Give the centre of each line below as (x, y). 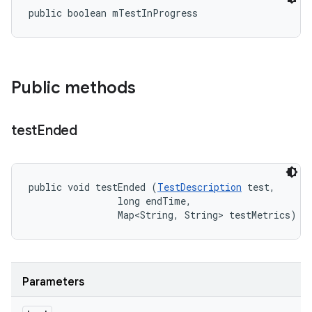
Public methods (73, 88)
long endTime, (113, 201)
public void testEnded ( (93, 187)
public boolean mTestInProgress (113, 13)
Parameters (53, 282)
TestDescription (200, 187)
